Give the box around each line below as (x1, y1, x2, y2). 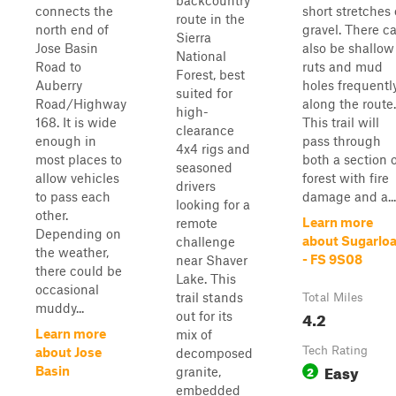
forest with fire (302, 170, 389, 186)
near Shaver (176, 252, 247, 268)
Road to (35, 58, 81, 74)
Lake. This (176, 270, 236, 286)
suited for (176, 85, 232, 101)
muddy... (35, 300, 84, 316)
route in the (176, 11, 245, 27)
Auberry (35, 77, 82, 93)
